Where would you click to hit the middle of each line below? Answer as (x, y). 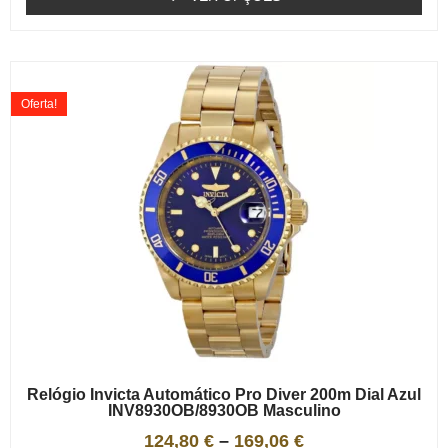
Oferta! (39, 104)
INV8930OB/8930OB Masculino (224, 411)
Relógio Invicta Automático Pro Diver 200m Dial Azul (224, 395)
